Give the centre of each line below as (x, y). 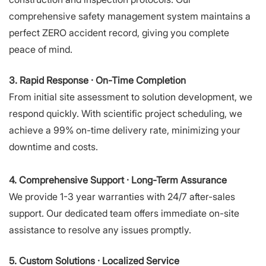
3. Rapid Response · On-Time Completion (97, 80)
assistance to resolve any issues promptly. (100, 230)
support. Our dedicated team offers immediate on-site (124, 213)
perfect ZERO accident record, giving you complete (119, 33)
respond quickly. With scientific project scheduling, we (126, 113)
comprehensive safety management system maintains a (130, 16)
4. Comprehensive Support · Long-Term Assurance (118, 180)
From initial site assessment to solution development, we (131, 97)
